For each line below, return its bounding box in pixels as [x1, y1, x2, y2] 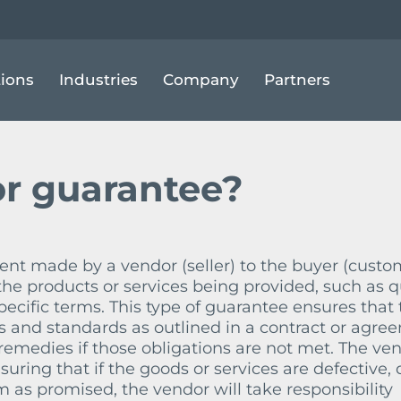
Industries [58, 71, 138, 89]
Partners [263, 71, 330, 89]
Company [162, 71, 239, 89]
